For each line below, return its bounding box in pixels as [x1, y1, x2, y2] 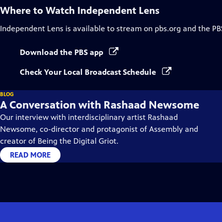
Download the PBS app [20, 48, 105, 57]
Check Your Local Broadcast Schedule [20, 67, 158, 77]
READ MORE [10, 150, 51, 160]
